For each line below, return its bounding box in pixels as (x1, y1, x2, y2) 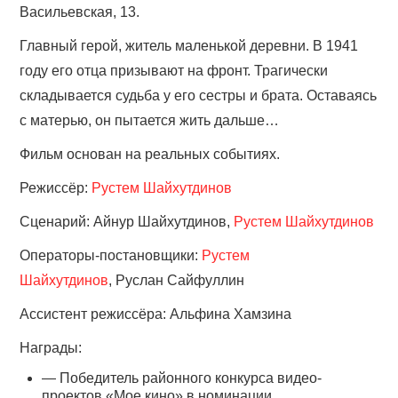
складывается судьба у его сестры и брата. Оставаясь (20, 88, 378, 104)
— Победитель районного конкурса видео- (42, 370, 322, 386)
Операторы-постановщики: (20, 248, 203, 264)
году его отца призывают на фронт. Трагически (20, 63, 329, 79)
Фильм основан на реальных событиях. (20, 147, 281, 163)
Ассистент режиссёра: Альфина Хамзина (20, 306, 292, 322)
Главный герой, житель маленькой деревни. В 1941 (20, 38, 359, 54)
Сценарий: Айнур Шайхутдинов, (20, 214, 235, 230)
